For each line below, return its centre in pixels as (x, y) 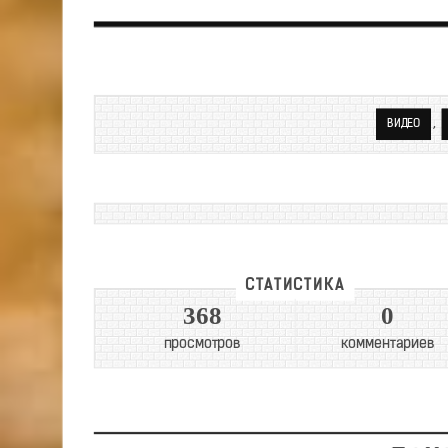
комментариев (387, 344)
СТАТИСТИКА (294, 286)
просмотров (202, 344)
